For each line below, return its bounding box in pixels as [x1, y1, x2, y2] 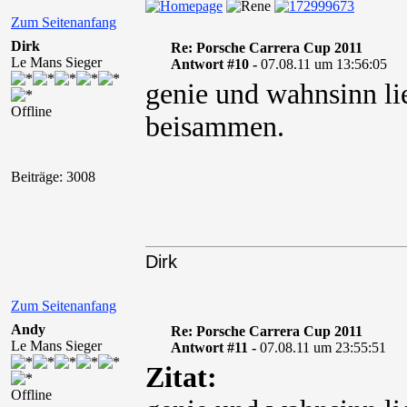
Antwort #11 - [170, 340, 260, 355]
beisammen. [145, 111, 284, 143]
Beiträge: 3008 [11, 169, 95, 184]
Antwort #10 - [170, 56, 261, 72]
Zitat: [145, 362, 217, 393]
